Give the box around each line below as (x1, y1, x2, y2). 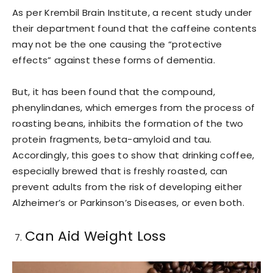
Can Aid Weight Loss (25, 227, 166, 246)
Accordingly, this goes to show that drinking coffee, (12, 149, 255, 162)
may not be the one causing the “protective (12, 38, 222, 51)
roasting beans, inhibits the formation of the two (12, 117, 244, 130)
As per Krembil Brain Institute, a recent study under (12, 6, 252, 19)
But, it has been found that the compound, (12, 85, 216, 99)
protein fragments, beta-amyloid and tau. (12, 133, 212, 146)
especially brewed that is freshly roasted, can (12, 165, 228, 178)
